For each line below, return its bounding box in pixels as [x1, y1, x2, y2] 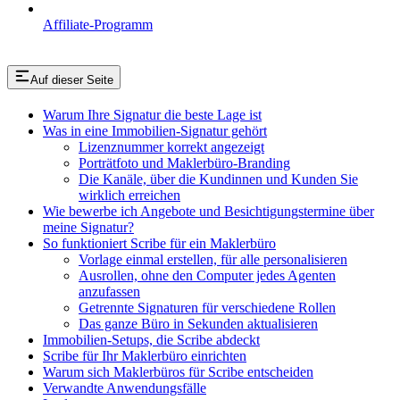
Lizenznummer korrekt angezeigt [79, 138, 264, 154]
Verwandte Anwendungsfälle [43, 379, 206, 396]
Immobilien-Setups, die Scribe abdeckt [43, 331, 260, 347]
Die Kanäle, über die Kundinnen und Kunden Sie [79, 171, 358, 187]
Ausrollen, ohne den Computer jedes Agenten [79, 267, 336, 283]
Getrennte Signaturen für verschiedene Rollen [79, 299, 336, 315]
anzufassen [79, 283, 140, 299]
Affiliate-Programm [43, 16, 153, 32]
